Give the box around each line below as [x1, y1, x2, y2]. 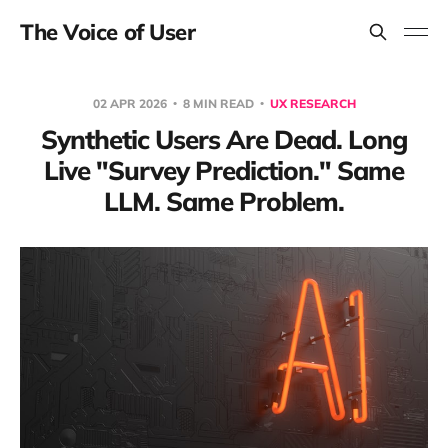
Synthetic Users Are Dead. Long [41, 123, 407, 156]
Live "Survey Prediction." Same [44, 154, 404, 187]
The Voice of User [20, 18, 196, 46]
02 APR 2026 [92, 96, 170, 111]
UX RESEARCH [269, 96, 356, 111]
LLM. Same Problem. [104, 185, 344, 218]
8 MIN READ [179, 96, 257, 111]
